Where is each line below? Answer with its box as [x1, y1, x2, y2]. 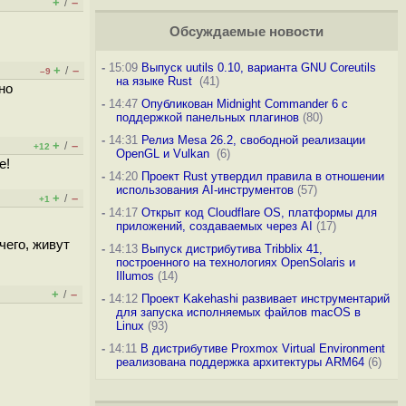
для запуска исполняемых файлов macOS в [115, 305, 361, 319]
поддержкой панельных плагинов [115, 111, 299, 124]
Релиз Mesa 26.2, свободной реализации [140, 133, 365, 147]
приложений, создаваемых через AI [115, 219, 313, 233]
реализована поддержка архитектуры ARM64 [115, 355, 364, 369]
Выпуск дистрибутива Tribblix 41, [140, 242, 323, 256]
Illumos [115, 269, 154, 283]
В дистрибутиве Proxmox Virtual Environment [140, 342, 385, 355]
